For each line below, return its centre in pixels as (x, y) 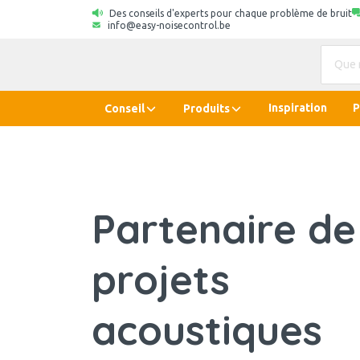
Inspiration (298, 108)
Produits (207, 108)
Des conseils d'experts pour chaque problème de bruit (230, 13)
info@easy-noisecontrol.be (169, 25)
